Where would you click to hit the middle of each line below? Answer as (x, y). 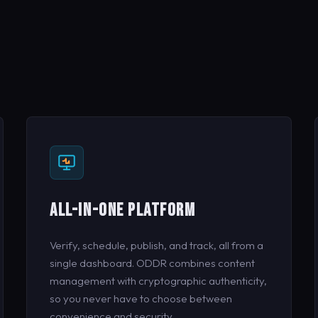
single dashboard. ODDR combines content (153, 263)
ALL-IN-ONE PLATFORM (123, 210)
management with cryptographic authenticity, (159, 280)
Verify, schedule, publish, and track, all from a (157, 245)
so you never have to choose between (141, 298)
